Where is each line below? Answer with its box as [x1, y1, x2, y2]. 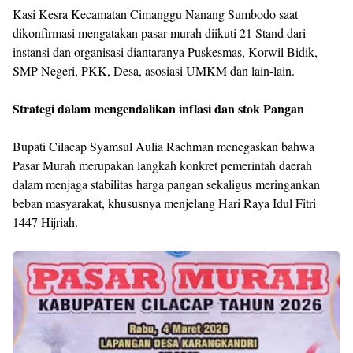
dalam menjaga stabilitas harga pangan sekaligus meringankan [13, 176, 320, 192]
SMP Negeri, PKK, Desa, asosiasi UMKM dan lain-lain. [13, 62, 299, 79]
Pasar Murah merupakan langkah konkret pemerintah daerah [13, 157, 312, 173]
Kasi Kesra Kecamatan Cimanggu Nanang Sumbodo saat [13, 6, 298, 22]
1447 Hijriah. [13, 214, 78, 230]
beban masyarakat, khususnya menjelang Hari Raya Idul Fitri [13, 195, 316, 211]
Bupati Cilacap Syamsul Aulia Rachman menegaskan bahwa [13, 138, 314, 154]
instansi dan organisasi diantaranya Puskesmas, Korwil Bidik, [13, 43, 318, 60]
